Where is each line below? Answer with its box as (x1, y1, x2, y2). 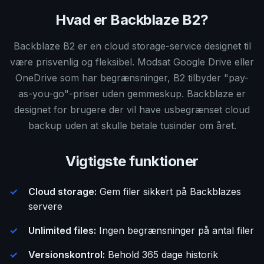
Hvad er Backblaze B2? (55, 11, 209, 28)
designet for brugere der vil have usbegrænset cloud (14, 104, 250, 115)
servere (28, 200, 62, 212)
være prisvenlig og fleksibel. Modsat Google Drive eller (10, 56, 254, 68)
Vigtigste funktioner (65, 153, 199, 170)
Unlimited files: (28, 225, 96, 236)
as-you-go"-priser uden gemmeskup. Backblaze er (18, 88, 246, 100)
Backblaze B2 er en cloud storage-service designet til (13, 40, 251, 52)
